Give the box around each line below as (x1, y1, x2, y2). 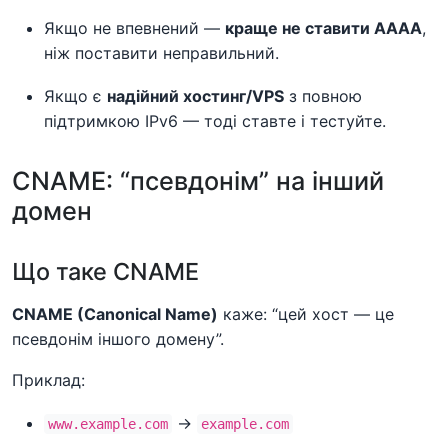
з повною (284, 85, 362, 106)
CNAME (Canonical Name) (12, 303, 218, 324)
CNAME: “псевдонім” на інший (12, 165, 384, 196)
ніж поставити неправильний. (44, 42, 279, 63)
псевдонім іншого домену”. (12, 328, 224, 349)
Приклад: (12, 369, 85, 390)
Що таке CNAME (12, 256, 199, 286)
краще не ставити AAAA (225, 17, 422, 38)
